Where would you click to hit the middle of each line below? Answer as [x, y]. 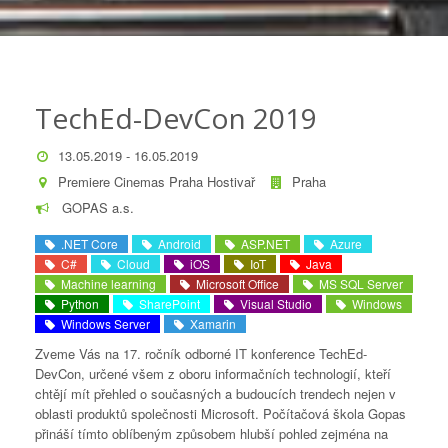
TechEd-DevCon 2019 [176, 118]
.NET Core [86, 243]
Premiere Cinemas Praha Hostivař [156, 181]
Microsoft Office [234, 283]
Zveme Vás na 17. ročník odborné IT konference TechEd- [201, 353]
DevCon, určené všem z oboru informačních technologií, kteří [213, 373]
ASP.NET [262, 243]
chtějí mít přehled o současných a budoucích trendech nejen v [215, 393]
